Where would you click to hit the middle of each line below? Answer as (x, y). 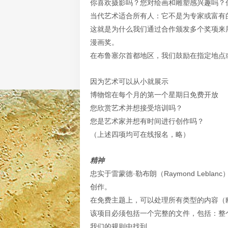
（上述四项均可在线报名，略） (140, 134)
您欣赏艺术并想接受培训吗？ (136, 108)
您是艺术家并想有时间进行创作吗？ (147, 121)
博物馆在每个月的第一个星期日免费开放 (154, 95)
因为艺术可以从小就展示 (129, 81)
